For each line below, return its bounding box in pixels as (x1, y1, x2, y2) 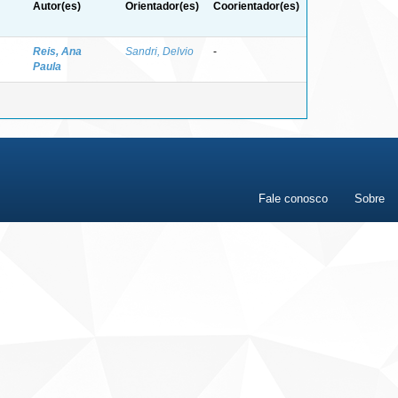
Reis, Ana (33, 44, 82, 58)
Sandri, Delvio (125, 44, 194, 58)
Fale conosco (259, 192, 328, 205)
